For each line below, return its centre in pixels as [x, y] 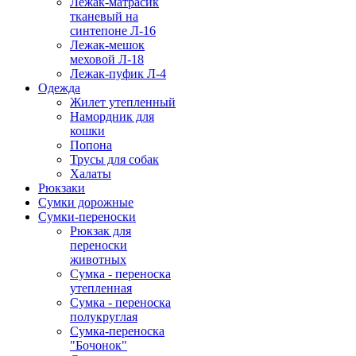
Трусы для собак [114, 160]
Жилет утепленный [123, 103]
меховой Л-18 [107, 60]
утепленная [101, 288]
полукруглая [104, 317]
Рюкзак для [101, 231]
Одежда [59, 88]
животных [98, 260]
